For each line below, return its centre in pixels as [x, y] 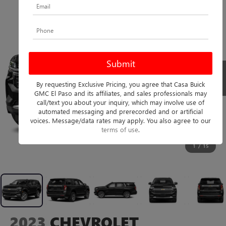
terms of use [120, 129]
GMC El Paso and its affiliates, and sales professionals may [121, 93]
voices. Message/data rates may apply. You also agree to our [121, 120]
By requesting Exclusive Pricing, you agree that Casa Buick [121, 84]
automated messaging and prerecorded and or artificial [121, 111]
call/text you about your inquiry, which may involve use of [121, 102]
